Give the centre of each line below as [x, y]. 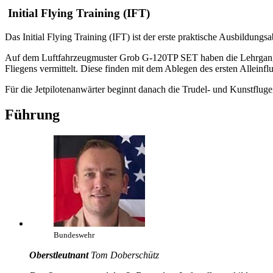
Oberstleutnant [59, 255]
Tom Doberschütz [124, 255]
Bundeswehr [74, 235]
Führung [32, 115]
